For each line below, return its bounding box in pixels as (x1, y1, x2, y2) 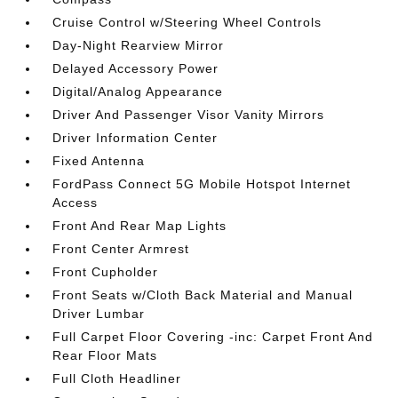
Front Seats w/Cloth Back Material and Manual (52, 288, 354, 302)
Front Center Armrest (52, 242, 190, 256)
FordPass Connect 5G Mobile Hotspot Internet (52, 177, 352, 191)
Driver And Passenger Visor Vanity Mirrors (52, 107, 325, 122)
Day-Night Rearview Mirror (52, 38, 225, 52)
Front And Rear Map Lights (52, 219, 227, 233)
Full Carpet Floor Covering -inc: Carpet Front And (52, 330, 374, 344)
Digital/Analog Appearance (52, 84, 224, 99)
